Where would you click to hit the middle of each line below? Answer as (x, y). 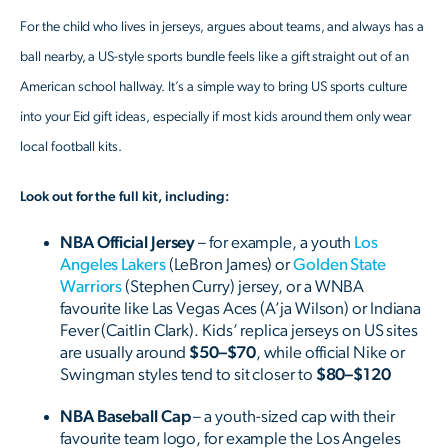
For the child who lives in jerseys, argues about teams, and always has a (222, 27)
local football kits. (71, 147)
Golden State (338, 265)
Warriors (91, 287)
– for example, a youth (273, 243)
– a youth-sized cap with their (292, 417)
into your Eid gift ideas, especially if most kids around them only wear (215, 117)
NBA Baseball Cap (125, 417)
